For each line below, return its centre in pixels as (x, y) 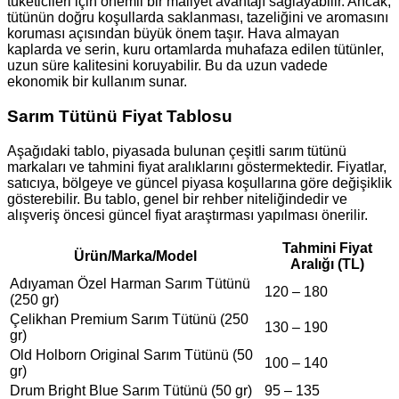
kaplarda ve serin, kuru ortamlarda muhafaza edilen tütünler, (195, 50)
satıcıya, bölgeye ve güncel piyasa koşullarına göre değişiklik (199, 183)
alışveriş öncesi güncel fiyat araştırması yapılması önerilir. (187, 215)
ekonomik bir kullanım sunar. (97, 82)
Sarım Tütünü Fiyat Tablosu (120, 117)
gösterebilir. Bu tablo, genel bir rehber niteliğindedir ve (177, 199)
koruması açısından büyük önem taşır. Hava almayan (173, 34)
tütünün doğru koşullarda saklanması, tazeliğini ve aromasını (198, 18)
